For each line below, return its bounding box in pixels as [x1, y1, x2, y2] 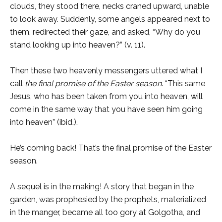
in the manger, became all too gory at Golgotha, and [10, 208, 200, 218]
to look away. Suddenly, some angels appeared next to [10, 14, 210, 24]
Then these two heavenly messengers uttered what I [10, 66, 202, 76]
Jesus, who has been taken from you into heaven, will [10, 92, 203, 102]
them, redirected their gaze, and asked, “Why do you [10, 27, 200, 37]
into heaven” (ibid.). [10, 117, 78, 127]
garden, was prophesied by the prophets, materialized [10, 195, 206, 205]
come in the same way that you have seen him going [10, 105, 203, 114]
